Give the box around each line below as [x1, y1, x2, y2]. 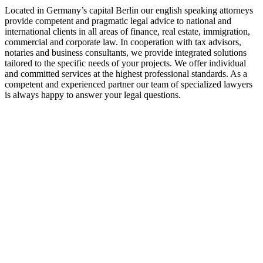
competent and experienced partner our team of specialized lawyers [5, 79, 252, 89]
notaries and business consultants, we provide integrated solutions [5, 47, 247, 58]
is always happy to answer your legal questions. [5, 89, 181, 100]
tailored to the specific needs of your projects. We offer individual [5, 58, 246, 68]
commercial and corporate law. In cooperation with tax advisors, [5, 36, 241, 47]
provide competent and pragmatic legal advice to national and [5, 15, 231, 26]
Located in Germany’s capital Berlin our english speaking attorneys [5, 5, 253, 15]
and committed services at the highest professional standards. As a [5, 68, 247, 79]
